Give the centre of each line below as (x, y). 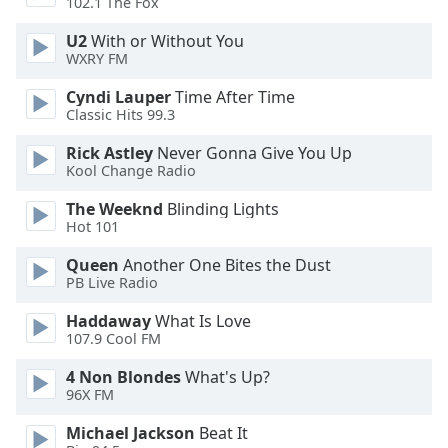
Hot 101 (92, 227)
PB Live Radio (112, 283)
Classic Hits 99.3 (120, 115)
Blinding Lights (221, 209)
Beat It (221, 433)
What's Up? (225, 377)
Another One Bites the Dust (225, 265)
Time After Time (233, 97)
